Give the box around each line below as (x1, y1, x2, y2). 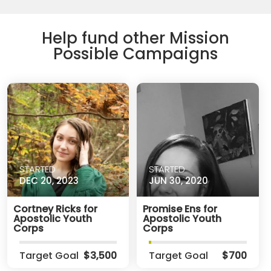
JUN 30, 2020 (149, 174, 209, 188)
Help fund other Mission (42, 27, 229, 50)
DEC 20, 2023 (19, 174, 79, 188)
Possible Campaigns (53, 43, 218, 65)
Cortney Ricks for (13, 201, 97, 216)
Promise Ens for (143, 201, 218, 216)
